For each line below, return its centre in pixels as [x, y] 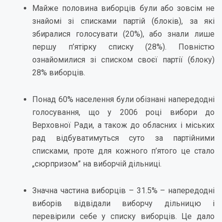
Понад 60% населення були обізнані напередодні [123, 99]
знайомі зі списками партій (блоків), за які [123, 21]
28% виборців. [59, 73]
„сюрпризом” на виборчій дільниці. [97, 164]
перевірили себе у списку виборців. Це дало [123, 216]
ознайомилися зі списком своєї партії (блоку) [123, 60]
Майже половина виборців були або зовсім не [123, 8]
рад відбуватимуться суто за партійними [123, 138]
